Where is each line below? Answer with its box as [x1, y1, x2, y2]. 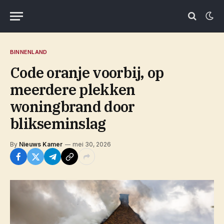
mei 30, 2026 [72, 140, 111, 148]
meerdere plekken [10, 80, 135, 99]
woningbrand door [10, 97, 135, 116]
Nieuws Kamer [19, 140, 62, 148]
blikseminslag [10, 114, 106, 133]
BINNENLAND [10, 48, 47, 55]
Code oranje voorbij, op [10, 63, 164, 82]
